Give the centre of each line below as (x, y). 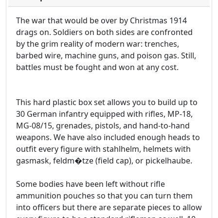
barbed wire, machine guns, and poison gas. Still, (106, 55)
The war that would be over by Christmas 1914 (101, 20)
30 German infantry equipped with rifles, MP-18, (104, 114)
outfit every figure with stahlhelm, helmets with (103, 149)
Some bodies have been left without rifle (91, 184)
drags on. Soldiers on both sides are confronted (104, 32)
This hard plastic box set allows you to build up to (107, 102)
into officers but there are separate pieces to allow (109, 207)
